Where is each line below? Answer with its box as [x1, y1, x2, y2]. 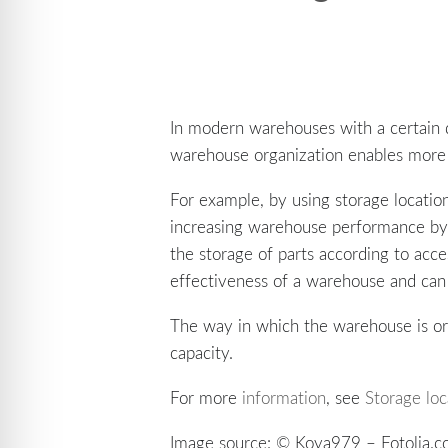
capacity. [170, 341, 234, 364]
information [242, 386, 327, 409]
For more [170, 386, 243, 409]
